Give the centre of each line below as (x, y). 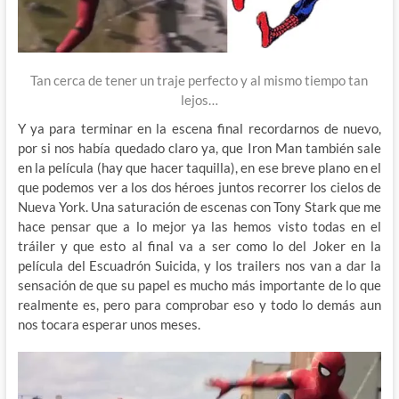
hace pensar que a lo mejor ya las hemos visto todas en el (199, 227)
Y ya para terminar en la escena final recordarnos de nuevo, (199, 129)
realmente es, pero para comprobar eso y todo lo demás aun (199, 305)
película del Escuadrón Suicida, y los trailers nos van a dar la (199, 266)
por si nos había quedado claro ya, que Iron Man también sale (199, 148)
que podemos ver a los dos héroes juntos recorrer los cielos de (199, 187)
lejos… (199, 100)
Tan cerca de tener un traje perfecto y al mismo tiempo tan (199, 81)
